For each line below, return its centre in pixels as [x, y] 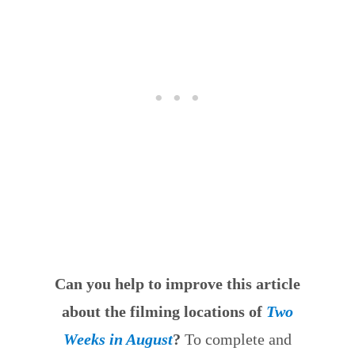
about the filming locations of [164, 311]
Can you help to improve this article [177, 283]
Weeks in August [118, 339]
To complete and [236, 339]
